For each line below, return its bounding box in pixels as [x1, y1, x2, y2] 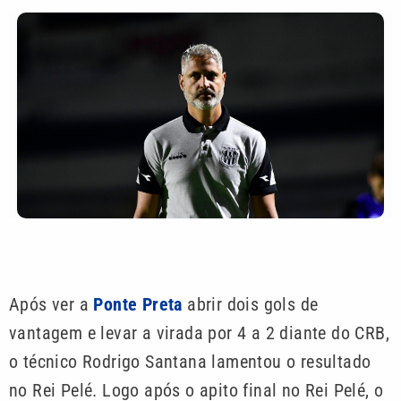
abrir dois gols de [182, 294, 319, 316]
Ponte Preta [93, 294, 183, 316]
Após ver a [9, 294, 94, 316]
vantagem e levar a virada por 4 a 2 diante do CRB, [9, 322, 389, 345]
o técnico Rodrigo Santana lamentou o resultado [9, 351, 371, 373]
